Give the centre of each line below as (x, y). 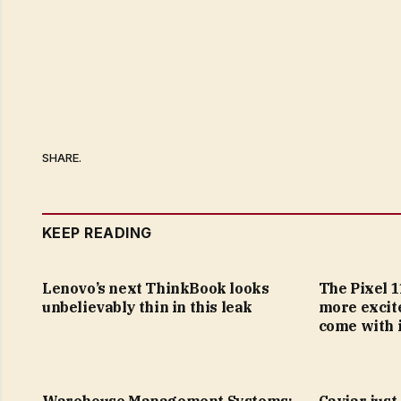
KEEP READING (97, 233)
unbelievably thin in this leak (148, 307)
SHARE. (62, 157)
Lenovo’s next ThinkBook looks (156, 289)
